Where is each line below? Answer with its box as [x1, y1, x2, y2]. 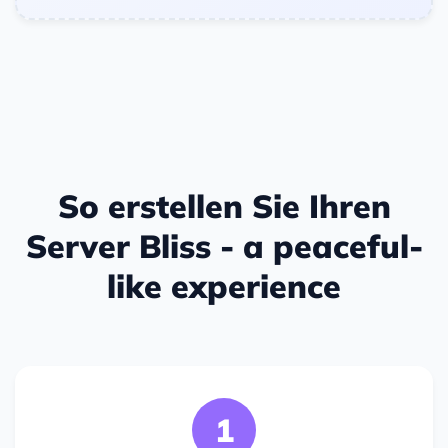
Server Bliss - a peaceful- [25, 226, 423, 267]
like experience [107, 266, 341, 307]
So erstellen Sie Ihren [57, 186, 391, 227]
